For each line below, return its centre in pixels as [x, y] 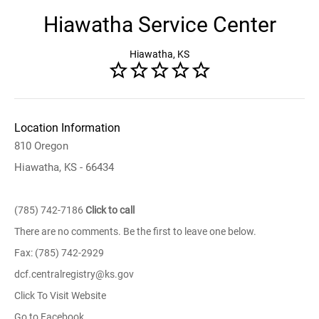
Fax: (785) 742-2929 [59, 253]
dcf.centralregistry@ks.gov [74, 274]
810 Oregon [41, 146]
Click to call [110, 210]
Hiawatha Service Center [159, 25]
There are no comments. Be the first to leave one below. [135, 231]
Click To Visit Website [60, 296]
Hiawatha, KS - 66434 [64, 167]
